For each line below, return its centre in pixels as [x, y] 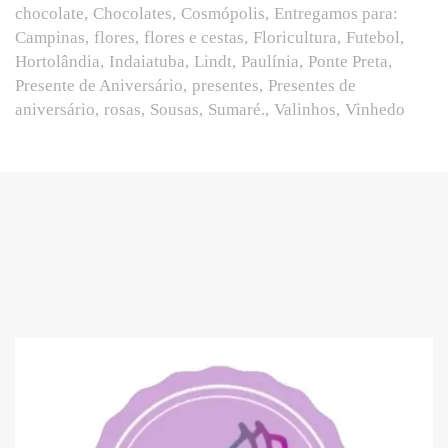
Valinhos [305, 109]
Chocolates [132, 13]
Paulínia [270, 61]
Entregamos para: [336, 13]
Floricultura [295, 37]
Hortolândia [57, 61]
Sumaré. [236, 109]
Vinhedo [375, 109]
